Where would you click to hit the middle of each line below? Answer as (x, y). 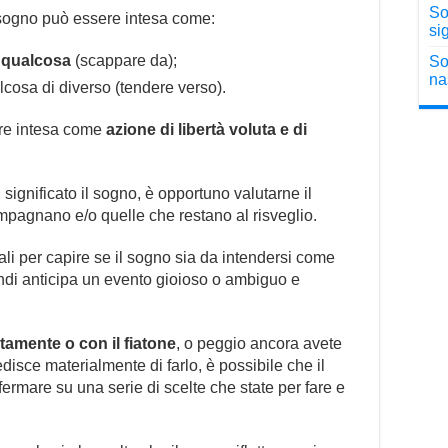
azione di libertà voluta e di (206, 129)
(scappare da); (124, 60)
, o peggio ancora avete (259, 343)
